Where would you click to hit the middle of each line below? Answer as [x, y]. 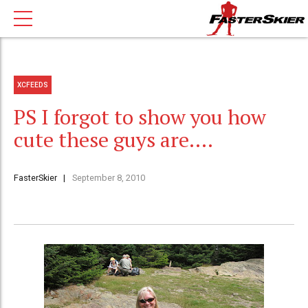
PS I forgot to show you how [140, 117]
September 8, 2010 [108, 178]
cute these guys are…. [113, 140]
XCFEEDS [33, 85]
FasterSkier [35, 178]
